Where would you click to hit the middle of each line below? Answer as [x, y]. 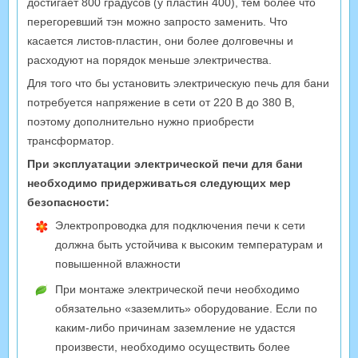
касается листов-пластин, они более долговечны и [160, 41]
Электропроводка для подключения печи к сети [180, 226]
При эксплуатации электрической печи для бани [165, 164]
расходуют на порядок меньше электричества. [149, 60]
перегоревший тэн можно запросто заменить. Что [157, 22]
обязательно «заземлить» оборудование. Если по [186, 309]
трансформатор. [71, 141]
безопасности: [68, 203]
